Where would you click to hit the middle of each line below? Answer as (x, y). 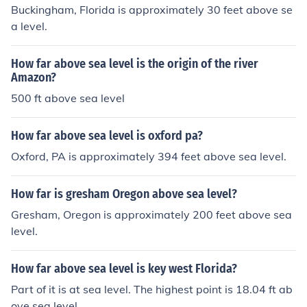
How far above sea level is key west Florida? (124, 269)
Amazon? (34, 77)
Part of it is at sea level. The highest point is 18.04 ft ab (152, 289)
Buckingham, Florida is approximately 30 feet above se (152, 10)
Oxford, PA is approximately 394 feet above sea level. (149, 156)
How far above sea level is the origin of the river (135, 64)
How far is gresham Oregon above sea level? (124, 194)
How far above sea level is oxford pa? (107, 136)
